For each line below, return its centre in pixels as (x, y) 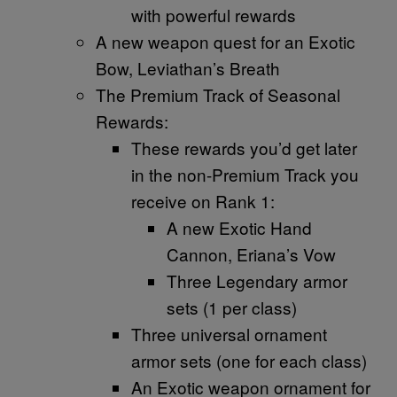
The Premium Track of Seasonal (218, 95)
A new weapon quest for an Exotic (226, 42)
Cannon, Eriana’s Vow (251, 254)
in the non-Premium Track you (245, 175)
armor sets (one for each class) (249, 361)
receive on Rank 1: (203, 201)
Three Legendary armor (257, 281)
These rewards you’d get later (244, 148)
